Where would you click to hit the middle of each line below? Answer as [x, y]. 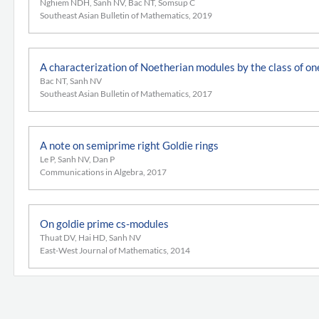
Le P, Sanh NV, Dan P [77, 159]
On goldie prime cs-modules [104, 223]
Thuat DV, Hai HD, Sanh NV [90, 237]
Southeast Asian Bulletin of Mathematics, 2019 [126, 15]
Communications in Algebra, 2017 [103, 172]
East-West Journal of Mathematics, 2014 [115, 250]
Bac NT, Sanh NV [71, 80]
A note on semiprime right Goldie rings [129, 145]
